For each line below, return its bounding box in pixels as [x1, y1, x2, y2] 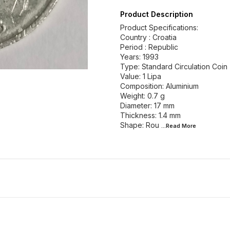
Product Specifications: [120, 23, 198, 32]
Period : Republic [120, 43, 178, 51]
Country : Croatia [120, 33, 177, 42]
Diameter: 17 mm [120, 101, 175, 110]
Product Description [120, 10, 193, 18]
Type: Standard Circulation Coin [120, 62, 227, 71]
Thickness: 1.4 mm [120, 111, 181, 120]
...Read [161, 122, 182, 129]
